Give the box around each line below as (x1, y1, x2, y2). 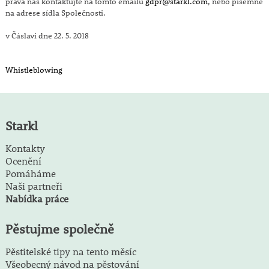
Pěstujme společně (5, 221, 114, 238)
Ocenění (5, 154, 41, 168)
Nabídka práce (5, 192, 68, 205)
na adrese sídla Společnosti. (5, 7, 106, 18)
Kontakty (5, 142, 45, 155)
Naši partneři (5, 180, 62, 193)
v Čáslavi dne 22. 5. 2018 (5, 29, 89, 41)
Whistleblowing (5, 64, 62, 75)
